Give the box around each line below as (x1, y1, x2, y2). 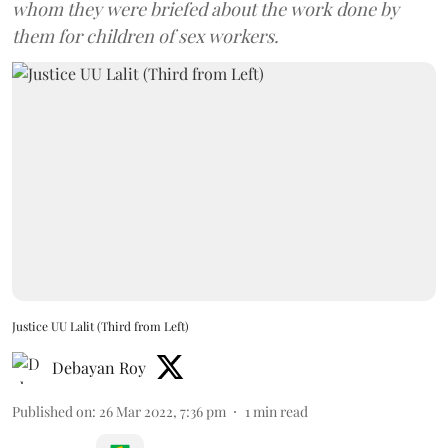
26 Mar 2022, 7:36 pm (99, 401, 226, 421)
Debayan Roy (52, 356, 146, 378)
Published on (12, 401, 92, 421)
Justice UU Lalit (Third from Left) (12, 317, 189, 334)
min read (253, 401, 308, 421)
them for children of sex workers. (12, 24, 279, 48)
